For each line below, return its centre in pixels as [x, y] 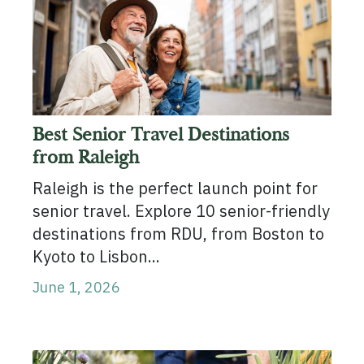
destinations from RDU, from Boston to [178, 234]
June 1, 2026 [76, 288]
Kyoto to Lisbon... [96, 257]
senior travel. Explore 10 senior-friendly [181, 211]
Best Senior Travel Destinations [160, 135]
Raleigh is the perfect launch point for [175, 188]
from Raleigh [85, 158]
